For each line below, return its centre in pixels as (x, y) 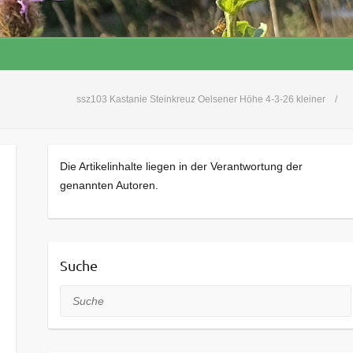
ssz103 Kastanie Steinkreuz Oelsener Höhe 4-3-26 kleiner (201, 100)
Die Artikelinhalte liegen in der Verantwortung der (181, 167)
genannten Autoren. (109, 186)
